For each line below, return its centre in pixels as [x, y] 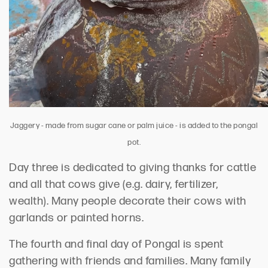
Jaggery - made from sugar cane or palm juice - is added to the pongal [134, 126]
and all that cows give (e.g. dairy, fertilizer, [114, 185]
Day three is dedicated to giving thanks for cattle [133, 168]
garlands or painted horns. [76, 218]
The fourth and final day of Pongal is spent [116, 245]
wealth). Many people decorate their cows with [128, 202]
